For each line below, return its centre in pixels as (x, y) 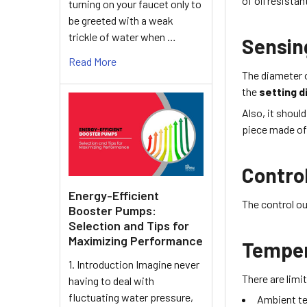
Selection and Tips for (129, 225)
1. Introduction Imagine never (134, 264)
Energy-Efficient (114, 195)
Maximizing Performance (136, 240)
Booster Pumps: (112, 210)
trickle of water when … (122, 36)
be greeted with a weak (121, 20)
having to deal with (111, 280)
